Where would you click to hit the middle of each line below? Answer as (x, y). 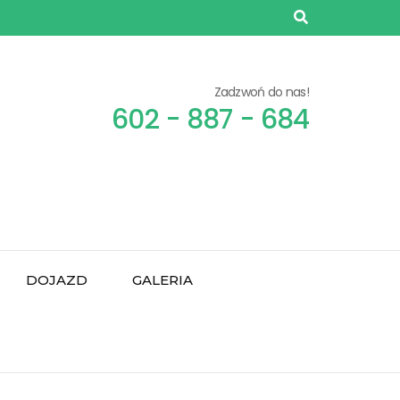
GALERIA (162, 280)
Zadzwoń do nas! (261, 92)
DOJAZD (57, 280)
